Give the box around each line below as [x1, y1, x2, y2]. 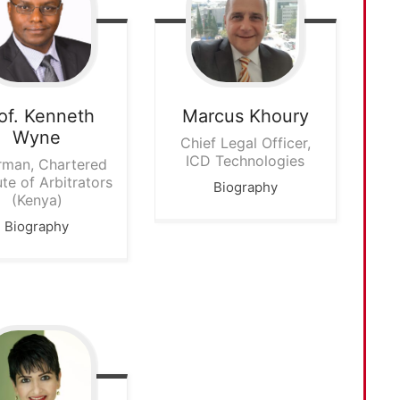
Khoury [248, 105, 309, 128]
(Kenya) [11, 191, 62, 210]
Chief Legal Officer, [179, 134, 311, 153]
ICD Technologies [186, 152, 305, 171]
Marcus [181, 105, 244, 128]
